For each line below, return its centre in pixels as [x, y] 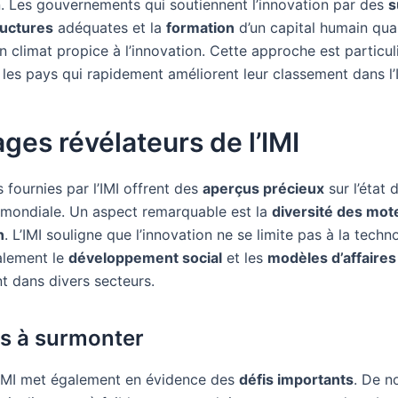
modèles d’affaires [332, 258]
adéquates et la [110, 28]
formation [200, 28]
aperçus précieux [263, 189]
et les [245, 258]
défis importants [296, 379]
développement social [145, 258]
